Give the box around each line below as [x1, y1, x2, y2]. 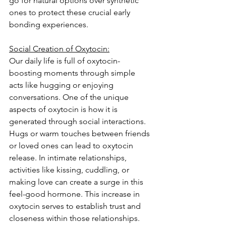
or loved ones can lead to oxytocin [9, 140, 135, 150]
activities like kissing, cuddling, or [9, 164, 131, 175]
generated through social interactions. [9, 116, 148, 126]
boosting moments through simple [9, 68, 137, 78]
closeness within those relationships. [9, 213, 140, 223]
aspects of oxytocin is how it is [9, 104, 120, 114]
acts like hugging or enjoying [9, 80, 116, 90]
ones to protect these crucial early [9, 7, 132, 17]
